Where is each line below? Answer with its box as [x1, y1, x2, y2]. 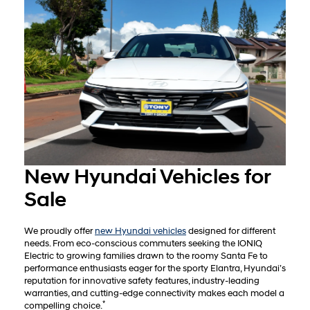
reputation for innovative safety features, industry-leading [24, 275, 259, 286]
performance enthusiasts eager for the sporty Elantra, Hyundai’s [24, 262, 286, 274]
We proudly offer [24, 225, 95, 237]
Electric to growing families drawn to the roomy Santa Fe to [24, 250, 268, 262]
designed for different [186, 225, 275, 237]
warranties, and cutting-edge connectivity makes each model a [24, 287, 284, 299]
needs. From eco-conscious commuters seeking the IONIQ [24, 237, 262, 249]
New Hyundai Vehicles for [24, 163, 271, 190]
